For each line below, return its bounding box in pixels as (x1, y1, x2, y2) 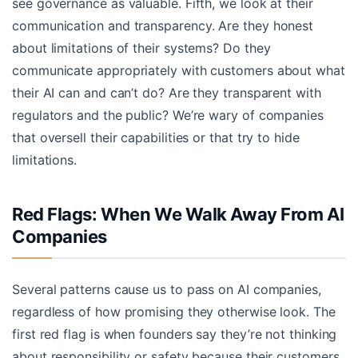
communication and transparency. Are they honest (12, 17, 314, 34)
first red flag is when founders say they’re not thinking (12, 325, 337, 342)
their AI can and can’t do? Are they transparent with (12, 84, 321, 101)
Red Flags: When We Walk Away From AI (12, 203, 344, 225)
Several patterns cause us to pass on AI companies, (12, 280, 321, 297)
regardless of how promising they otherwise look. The (12, 303, 336, 320)
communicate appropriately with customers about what (12, 62, 345, 78)
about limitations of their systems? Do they (12, 39, 271, 56)
